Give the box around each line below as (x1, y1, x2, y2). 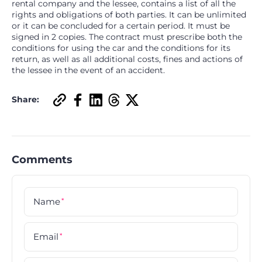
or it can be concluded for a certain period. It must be (12, 20, 230, 31)
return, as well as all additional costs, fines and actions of (12, 53, 243, 64)
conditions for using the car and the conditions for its (12, 42, 230, 53)
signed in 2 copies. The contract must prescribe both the (12, 31, 242, 42)
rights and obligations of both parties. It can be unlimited (12, 9, 246, 20)
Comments (12, 153, 73, 166)
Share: (12, 94, 39, 105)
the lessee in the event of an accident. (12, 64, 165, 75)
